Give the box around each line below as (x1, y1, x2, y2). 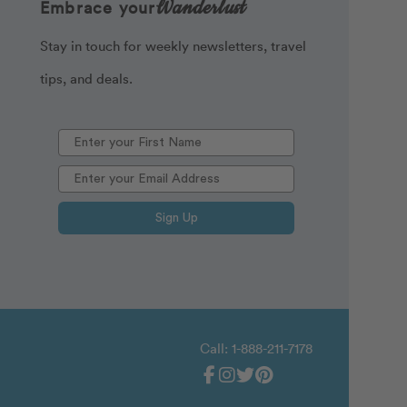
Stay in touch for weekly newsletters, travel (40, 36, 306, 55)
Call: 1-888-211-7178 (200, 338, 313, 357)
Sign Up (154, 212, 198, 224)
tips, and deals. (40, 69, 133, 87)
